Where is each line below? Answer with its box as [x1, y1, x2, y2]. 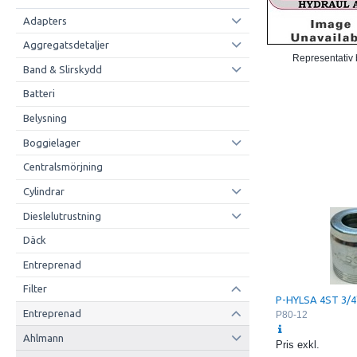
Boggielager [22, 136, 80, 148]
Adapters [22, 14, 67, 26]
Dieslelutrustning [22, 210, 101, 222]
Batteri [22, 88, 55, 100]
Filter [22, 283, 47, 295]
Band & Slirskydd [22, 63, 102, 75]
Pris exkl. [276, 338, 320, 351]
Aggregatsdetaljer [22, 39, 109, 51]
